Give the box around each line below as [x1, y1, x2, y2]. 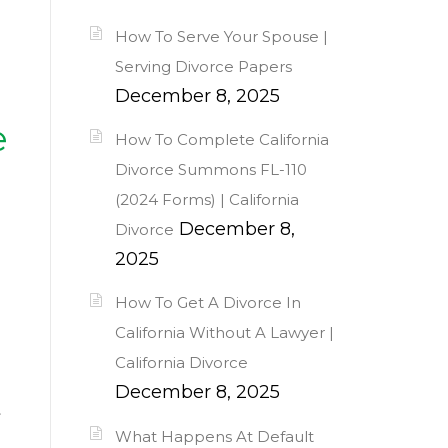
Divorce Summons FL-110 [115, 159, 307, 179]
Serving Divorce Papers [115, 56, 292, 76]
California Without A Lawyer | [115, 323, 334, 343]
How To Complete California [115, 129, 329, 149]
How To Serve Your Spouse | [115, 26, 328, 46]
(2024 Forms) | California [115, 189, 299, 209]
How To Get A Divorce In [115, 293, 301, 313]
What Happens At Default [115, 426, 314, 446]
